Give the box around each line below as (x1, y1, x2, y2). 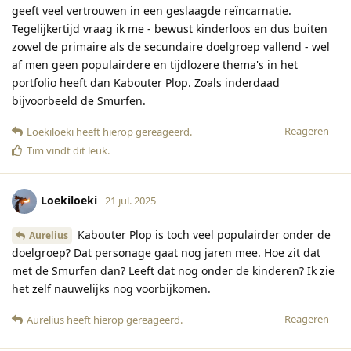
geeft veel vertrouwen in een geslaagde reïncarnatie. (12, 3, 291, 19)
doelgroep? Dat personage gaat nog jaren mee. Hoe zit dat (12, 245, 320, 261)
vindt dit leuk (44, 143, 107, 158)
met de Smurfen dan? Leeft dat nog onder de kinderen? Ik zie (12, 263, 335, 279)
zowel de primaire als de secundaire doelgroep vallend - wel (12, 39, 330, 55)
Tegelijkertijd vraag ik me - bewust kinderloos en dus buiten (12, 21, 327, 37)
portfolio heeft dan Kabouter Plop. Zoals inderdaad (12, 75, 280, 91)
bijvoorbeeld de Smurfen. (12, 93, 146, 109)
